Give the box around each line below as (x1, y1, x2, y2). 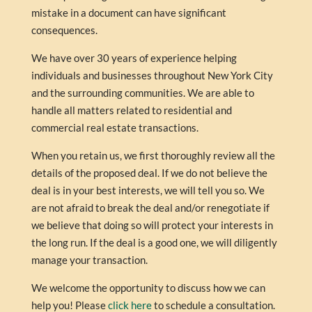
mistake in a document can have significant (31, 6, 226, 19)
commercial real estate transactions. (31, 121, 198, 134)
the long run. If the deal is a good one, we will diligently (31, 236, 277, 249)
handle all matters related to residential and (31, 104, 232, 116)
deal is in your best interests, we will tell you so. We (31, 184, 265, 196)
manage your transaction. (31, 253, 148, 266)
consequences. (31, 24, 97, 36)
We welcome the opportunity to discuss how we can (31, 281, 265, 294)
